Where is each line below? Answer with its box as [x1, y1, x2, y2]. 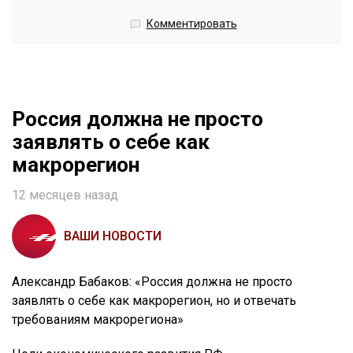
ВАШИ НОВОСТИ [64, 229, 162, 244]
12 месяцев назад [12, 188, 118, 203]
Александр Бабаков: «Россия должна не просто [12, 274, 292, 290]
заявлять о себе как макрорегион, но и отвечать [12, 293, 296, 309]
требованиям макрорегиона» [12, 312, 184, 328]
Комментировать [146, 17, 237, 31]
